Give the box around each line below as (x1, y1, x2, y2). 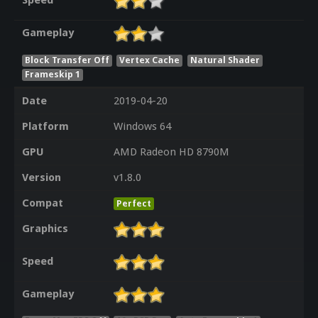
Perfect (116, 198, 151, 209)
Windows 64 (113, 120, 171, 133)
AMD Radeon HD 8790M (113, 146, 229, 159)
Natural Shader (190, 54, 261, 65)
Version (21, 171, 61, 185)
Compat (21, 197, 63, 210)
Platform (21, 120, 69, 133)
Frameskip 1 (24, 68, 80, 79)
